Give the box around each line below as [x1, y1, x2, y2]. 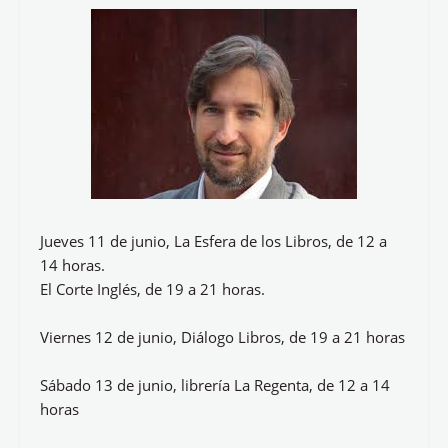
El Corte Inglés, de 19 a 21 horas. [40, 279, 265, 299]
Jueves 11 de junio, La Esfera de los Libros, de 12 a [40, 231, 387, 251]
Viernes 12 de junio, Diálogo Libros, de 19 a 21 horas [40, 327, 405, 347]
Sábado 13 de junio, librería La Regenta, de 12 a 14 [40, 375, 390, 395]
